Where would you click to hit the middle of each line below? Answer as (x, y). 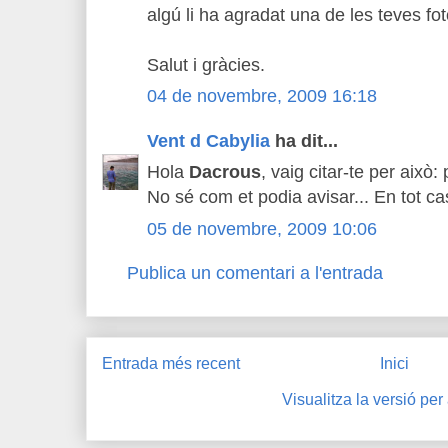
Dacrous (225, 172)
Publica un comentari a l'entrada (255, 273)
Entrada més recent (171, 363)
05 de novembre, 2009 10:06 (262, 228)
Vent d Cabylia (208, 140)
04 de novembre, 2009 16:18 (262, 96)
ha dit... (304, 140)
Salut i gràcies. (206, 64)
